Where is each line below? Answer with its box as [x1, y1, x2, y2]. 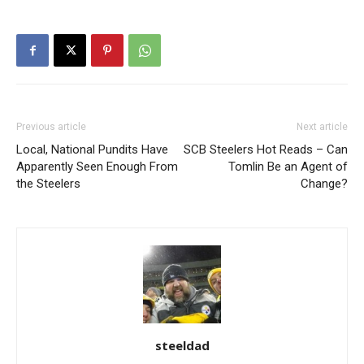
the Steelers [16, 176, 80, 192]
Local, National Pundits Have [16, 142, 168, 158]
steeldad [154, 337, 210, 354]
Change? [301, 176, 348, 192]
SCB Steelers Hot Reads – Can [184, 142, 348, 158]
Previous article [16, 121, 86, 133]
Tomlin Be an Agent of [228, 159, 348, 175]
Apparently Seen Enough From [16, 159, 178, 175]
